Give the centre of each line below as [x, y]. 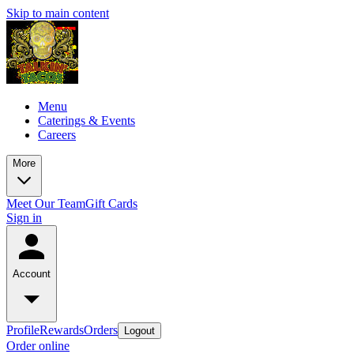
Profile [23, 330]
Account [32, 274]
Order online [38, 346]
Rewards [62, 330]
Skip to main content [58, 13]
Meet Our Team [46, 203]
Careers [57, 135]
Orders [101, 330]
